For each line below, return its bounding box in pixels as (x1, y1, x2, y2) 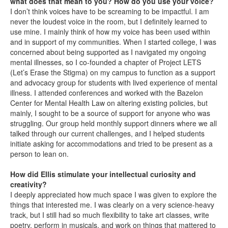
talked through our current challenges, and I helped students (10, 128, 205, 138)
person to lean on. (10, 149, 73, 159)
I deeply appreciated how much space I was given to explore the (10, 189, 217, 199)
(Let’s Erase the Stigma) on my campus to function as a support (10, 67, 215, 77)
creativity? (10, 179, 49, 189)
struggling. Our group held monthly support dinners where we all (10, 118, 217, 128)
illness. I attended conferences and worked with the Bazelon (10, 88, 203, 98)
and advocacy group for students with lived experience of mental (10, 77, 217, 88)
